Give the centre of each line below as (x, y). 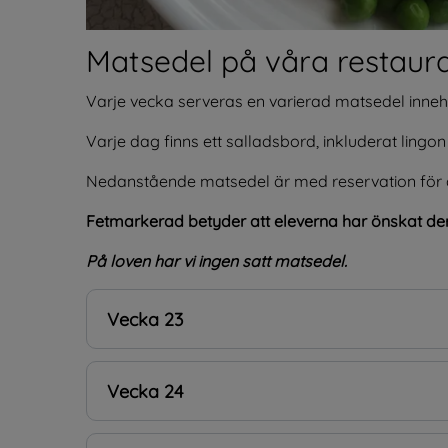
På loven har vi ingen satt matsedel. (216, 260)
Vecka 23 (145, 319)
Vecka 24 (145, 391)
